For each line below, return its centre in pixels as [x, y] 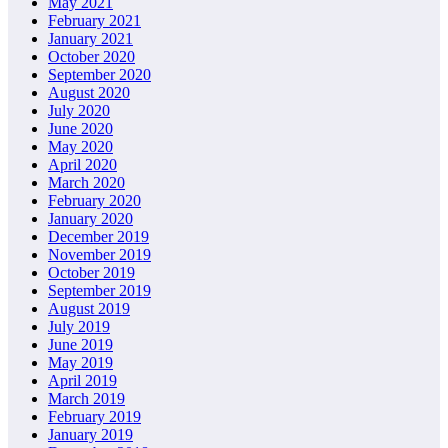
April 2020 [82, 164]
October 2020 [91, 56]
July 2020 [79, 110]
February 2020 [94, 200]
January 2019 [90, 434]
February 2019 [94, 416]
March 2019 [86, 398]
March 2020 [86, 182]
